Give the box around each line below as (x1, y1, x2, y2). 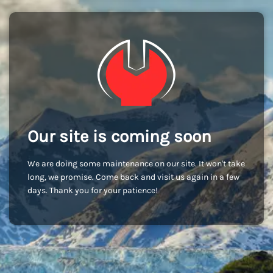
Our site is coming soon (27, 126, 211, 146)
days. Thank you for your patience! (27, 185, 158, 196)
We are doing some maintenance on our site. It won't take (27, 158, 245, 169)
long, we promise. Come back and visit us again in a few (27, 172, 239, 182)
